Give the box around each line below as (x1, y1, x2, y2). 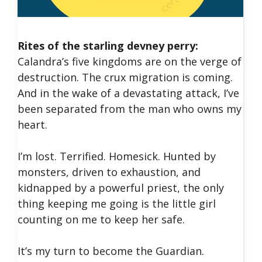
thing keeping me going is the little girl (18, 196, 216, 211)
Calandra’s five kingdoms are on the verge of (18, 54, 242, 68)
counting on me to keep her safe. (18, 212, 185, 226)
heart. (18, 117, 47, 132)
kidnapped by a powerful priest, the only (18, 180, 224, 195)
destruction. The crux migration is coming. (18, 70, 233, 84)
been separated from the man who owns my (18, 101, 242, 116)
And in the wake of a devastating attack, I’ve (18, 85, 239, 100)
